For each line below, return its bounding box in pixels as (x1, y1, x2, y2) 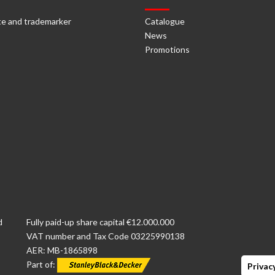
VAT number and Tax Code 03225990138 (26, 231, 185, 241)
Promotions (145, 44, 190, 55)
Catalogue (145, 16, 185, 26)
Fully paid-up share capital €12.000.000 (26, 217, 174, 227)
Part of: (26, 259, 57, 269)
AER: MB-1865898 (26, 245, 98, 255)
